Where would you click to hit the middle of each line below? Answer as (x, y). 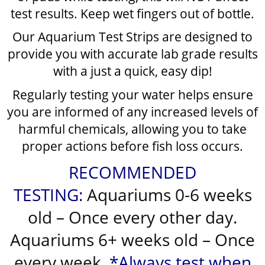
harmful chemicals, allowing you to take (132, 129)
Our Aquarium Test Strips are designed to (132, 37)
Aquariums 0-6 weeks (167, 194)
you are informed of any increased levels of (132, 112)
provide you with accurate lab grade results (132, 54)
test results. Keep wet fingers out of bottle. (132, 13)
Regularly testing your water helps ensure (132, 95)
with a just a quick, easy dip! (132, 71)
